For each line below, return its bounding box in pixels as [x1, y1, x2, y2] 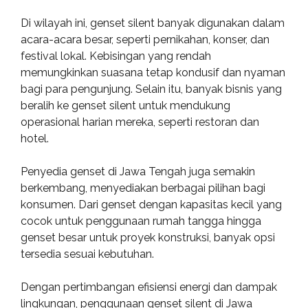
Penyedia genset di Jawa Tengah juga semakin [21, 165, 255, 178]
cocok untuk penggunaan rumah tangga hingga [21, 214, 261, 228]
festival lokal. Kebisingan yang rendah [21, 49, 211, 63]
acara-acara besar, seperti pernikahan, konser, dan [21, 33, 269, 46]
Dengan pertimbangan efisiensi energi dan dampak [21, 280, 277, 294]
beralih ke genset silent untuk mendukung [21, 99, 230, 112]
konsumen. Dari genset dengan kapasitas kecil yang [21, 198, 282, 211]
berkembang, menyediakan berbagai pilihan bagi [21, 181, 265, 195]
